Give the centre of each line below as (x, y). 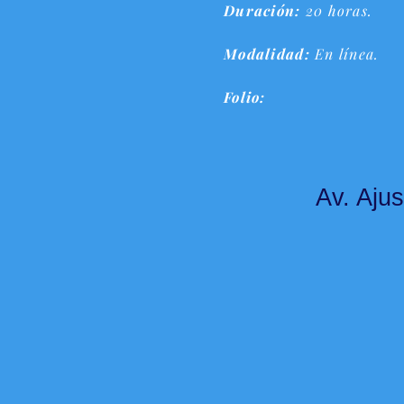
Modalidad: (267, 54)
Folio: (247, 97)
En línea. (344, 54)
